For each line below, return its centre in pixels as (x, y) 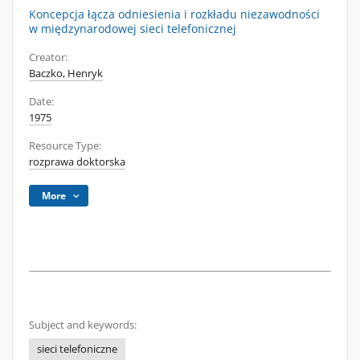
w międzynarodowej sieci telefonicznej (133, 29)
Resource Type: (65, 146)
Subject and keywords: (83, 325)
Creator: (48, 57)
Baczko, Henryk (66, 74)
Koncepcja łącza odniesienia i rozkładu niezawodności (174, 14)
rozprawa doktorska (77, 162)
